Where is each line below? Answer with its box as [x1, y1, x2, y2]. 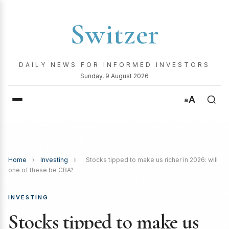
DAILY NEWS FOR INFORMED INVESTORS [19, 61, 210, 68]
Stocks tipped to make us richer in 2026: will [86, 156, 218, 164]
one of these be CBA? [8, 166, 74, 174]
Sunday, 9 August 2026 [80, 72, 149, 80]
